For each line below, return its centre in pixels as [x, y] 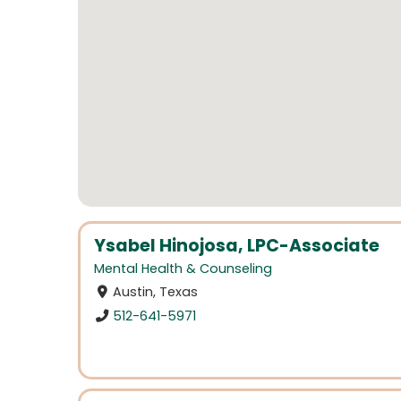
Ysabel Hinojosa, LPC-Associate [237, 246]
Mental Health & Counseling [183, 269]
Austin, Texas [156, 292]
